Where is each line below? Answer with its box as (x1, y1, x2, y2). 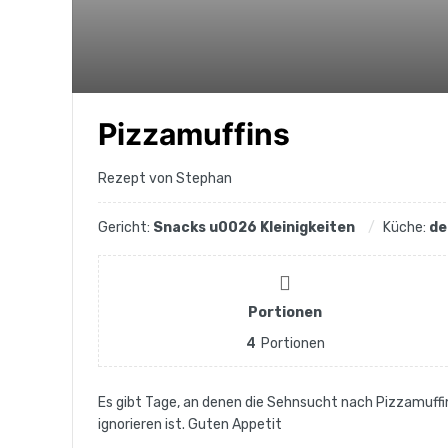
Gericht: (98, 219, 153, 237)
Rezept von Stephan (98, 170, 232, 188)
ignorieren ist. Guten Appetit (98, 416, 282, 434)
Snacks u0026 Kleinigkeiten (153, 219, 355, 237)
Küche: (383, 219, 429, 237)
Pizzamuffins (98, 116, 290, 153)
